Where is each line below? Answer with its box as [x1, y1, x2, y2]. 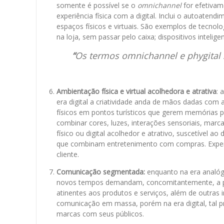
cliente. [56, 149, 79, 159]
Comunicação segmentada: [56, 167, 145, 177]
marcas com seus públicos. [56, 209, 146, 219]
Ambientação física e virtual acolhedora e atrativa [56, 86, 216, 96]
